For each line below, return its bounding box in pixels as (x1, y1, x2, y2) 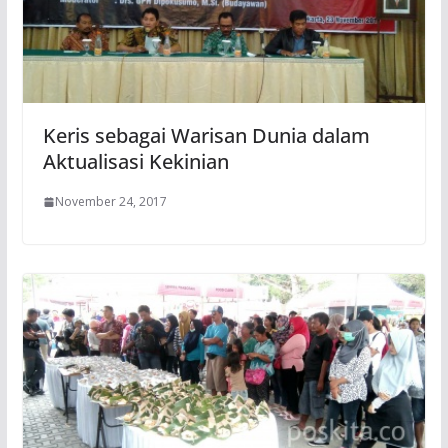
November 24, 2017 (54, 193, 167, 211)
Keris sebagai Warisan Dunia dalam (42, 122, 370, 150)
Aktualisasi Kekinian (42, 148, 229, 176)
